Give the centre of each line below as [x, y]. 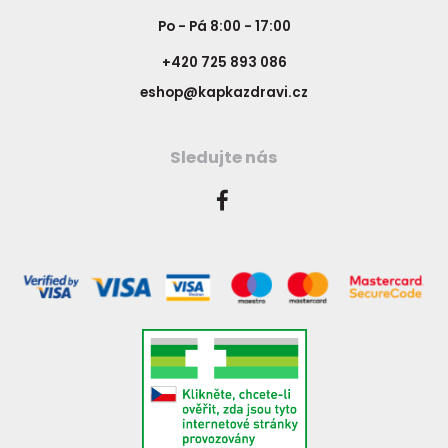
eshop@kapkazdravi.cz [224, 92]
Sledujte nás [224, 157]
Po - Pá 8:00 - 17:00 [224, 26]
